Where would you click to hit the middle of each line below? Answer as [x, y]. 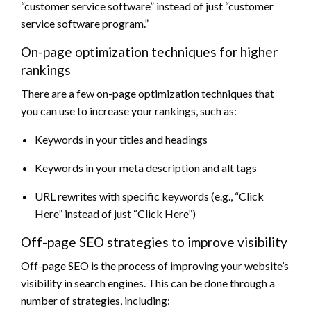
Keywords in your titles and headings [121, 139]
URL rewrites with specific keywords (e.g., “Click [149, 196]
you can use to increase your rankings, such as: [129, 110]
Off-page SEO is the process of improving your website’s [155, 265]
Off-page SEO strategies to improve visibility [154, 242]
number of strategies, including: [95, 300]
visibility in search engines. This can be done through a [148, 283]
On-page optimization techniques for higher [149, 51]
